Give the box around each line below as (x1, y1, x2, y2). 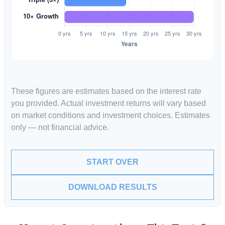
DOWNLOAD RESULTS (68, 183, 157, 191)
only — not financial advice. (11, 123, 109, 132)
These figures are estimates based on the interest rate (11, 87, 201, 95)
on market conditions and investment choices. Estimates (11, 111, 210, 120)
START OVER (86, 158, 139, 166)
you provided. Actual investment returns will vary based (11, 99, 206, 107)
